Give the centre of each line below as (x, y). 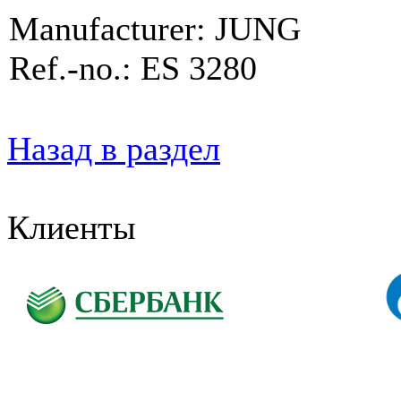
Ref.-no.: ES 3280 (133, 68)
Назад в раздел (114, 148)
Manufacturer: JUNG (155, 28)
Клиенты (72, 227)
